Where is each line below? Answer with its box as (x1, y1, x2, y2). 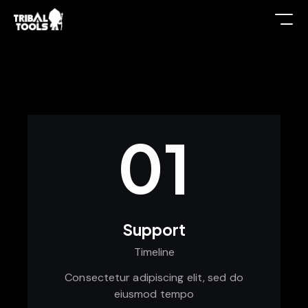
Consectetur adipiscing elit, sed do (65, 269, 243, 285)
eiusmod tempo (113, 286, 195, 301)
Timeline (133, 244, 175, 259)
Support (122, 219, 186, 239)
